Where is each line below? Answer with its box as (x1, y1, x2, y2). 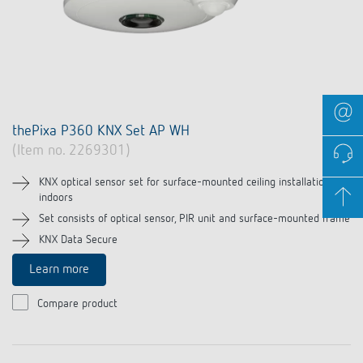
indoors (39, 192, 73, 204)
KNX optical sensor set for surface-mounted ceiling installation (39, 177, 330, 189)
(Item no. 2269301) (12, 143, 130, 159)
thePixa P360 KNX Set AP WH (12, 124, 190, 139)
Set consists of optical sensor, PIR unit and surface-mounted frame (39, 213, 350, 225)
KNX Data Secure (39, 234, 117, 246)
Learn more (29, 263, 89, 277)
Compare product (37, 298, 117, 310)
